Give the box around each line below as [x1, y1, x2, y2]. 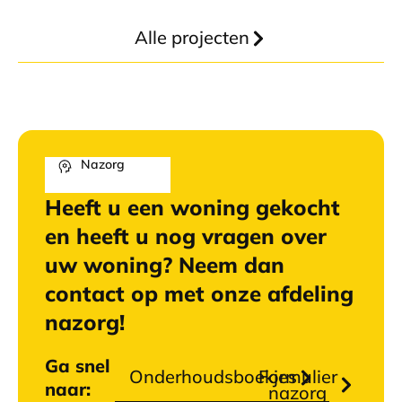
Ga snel [45, 354, 109, 377]
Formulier [258, 364, 337, 388]
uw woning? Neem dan [45, 250, 284, 278]
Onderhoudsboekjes [128, 364, 297, 388]
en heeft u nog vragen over [45, 222, 327, 249]
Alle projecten [135, 25, 249, 48]
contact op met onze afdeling [45, 279, 354, 307]
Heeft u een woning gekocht [45, 193, 340, 221]
